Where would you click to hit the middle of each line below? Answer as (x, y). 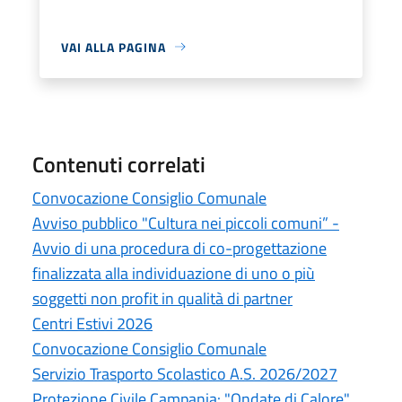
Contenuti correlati (119, 164)
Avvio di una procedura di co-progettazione (179, 248)
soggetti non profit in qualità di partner (162, 298)
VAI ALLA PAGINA (114, 47)
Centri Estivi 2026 (92, 323)
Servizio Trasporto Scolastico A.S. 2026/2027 (185, 373)
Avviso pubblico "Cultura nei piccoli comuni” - (186, 223)
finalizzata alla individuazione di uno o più (174, 273)
